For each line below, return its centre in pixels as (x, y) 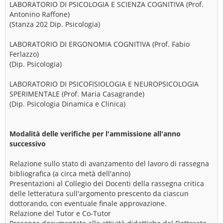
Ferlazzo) (24, 54)
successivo (28, 144)
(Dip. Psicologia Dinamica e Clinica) (67, 104)
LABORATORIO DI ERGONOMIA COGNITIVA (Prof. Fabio (100, 44)
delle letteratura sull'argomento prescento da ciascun (99, 193)
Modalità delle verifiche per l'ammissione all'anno (95, 134)
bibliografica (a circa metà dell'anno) (70, 173)
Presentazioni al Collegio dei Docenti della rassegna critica (107, 183)
